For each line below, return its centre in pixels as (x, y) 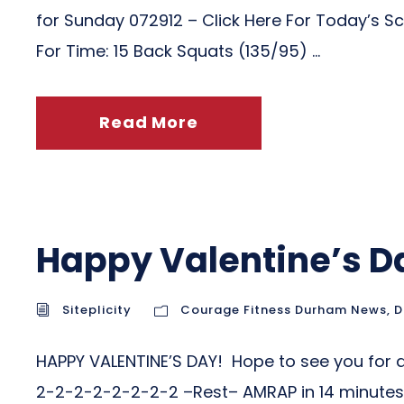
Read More (149, 122)
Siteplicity (97, 310)
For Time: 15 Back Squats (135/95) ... (178, 51)
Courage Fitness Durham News (284, 310)
